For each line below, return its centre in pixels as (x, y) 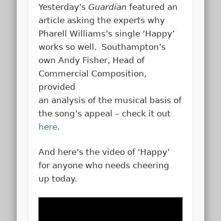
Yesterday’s (64, 7)
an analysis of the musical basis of (110, 100)
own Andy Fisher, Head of (92, 60)
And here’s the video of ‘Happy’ (104, 152)
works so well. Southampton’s (102, 47)
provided (57, 87)
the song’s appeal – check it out (105, 113)
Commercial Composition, (93, 73)
